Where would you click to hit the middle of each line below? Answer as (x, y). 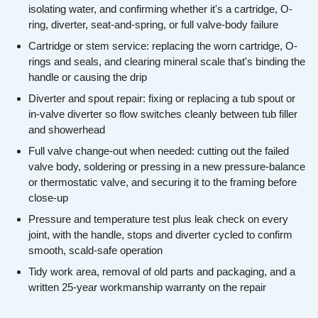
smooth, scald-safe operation (95, 251)
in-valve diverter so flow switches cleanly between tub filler (163, 114)
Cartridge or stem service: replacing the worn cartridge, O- (163, 46)
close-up (48, 198)
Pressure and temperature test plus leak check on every (158, 219)
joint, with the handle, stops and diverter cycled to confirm (160, 235)
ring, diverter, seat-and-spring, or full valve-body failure (153, 25)
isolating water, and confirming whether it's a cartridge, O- (160, 9)
